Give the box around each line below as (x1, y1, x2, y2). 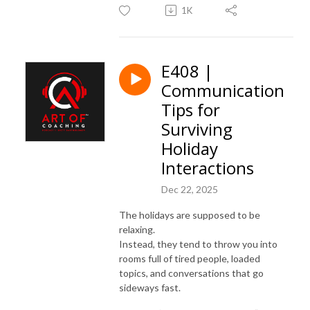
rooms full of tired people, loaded (119, 252, 260, 264)
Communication (161, 78, 284, 102)
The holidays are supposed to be (119, 208, 260, 221)
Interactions (161, 156, 254, 179)
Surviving (161, 117, 232, 140)
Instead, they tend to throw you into (119, 237, 277, 250)
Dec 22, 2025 (161, 183, 218, 195)
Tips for (161, 98, 220, 121)
